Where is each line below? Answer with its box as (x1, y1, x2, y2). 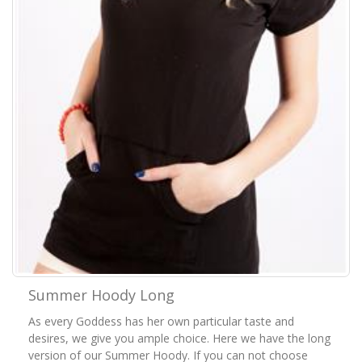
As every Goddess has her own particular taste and (28, 313, 294, 329)
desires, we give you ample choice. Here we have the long (28, 330, 330, 346)
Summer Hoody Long (28, 284, 175, 305)
